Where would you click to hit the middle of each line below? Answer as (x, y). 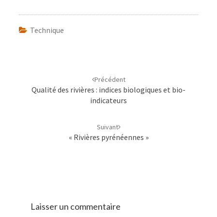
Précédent (110, 79)
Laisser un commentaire (76, 207)
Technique (47, 30)
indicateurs (108, 100)
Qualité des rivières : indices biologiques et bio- (108, 90)
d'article (26, 75)
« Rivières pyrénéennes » (108, 137)
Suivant (107, 127)
